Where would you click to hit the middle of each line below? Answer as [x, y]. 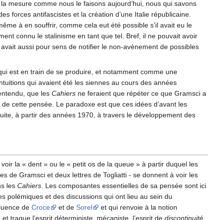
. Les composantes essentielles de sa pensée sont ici [124, 186]
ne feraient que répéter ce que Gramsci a [141, 94]
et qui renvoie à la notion [138, 207]
